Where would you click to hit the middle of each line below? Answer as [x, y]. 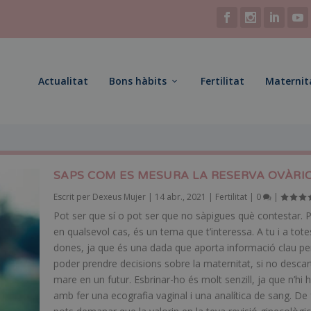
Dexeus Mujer [119, 196]
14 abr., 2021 [180, 196]
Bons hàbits [138, 81]
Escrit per [73, 196]
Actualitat [63, 81]
